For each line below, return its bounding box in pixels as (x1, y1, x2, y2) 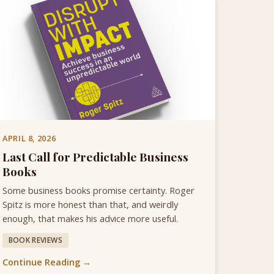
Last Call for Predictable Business (2, 148, 188, 165)
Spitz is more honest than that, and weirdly (2, 198, 178, 210)
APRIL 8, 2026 (2, 133, 56, 144)
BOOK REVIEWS (8, 234, 62, 245)
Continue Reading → (2, 256, 91, 268)
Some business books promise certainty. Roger (2, 183, 194, 196)
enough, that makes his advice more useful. (2, 212, 178, 224)
